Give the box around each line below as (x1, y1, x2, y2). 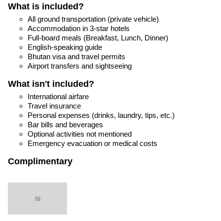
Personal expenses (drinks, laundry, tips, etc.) (28, 110, 175, 119)
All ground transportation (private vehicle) (28, 15, 159, 24)
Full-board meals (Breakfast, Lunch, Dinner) (28, 34, 168, 42)
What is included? (8, 1, 84, 12)
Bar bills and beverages (28, 120, 103, 129)
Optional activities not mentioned (28, 129, 132, 138)
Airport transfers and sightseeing (28, 62, 132, 71)
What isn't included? (8, 79, 94, 89)
